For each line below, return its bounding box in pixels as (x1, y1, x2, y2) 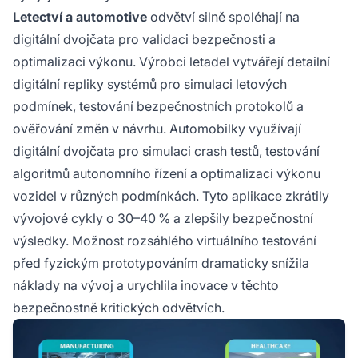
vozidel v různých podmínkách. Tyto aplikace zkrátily (13, 188, 329, 205)
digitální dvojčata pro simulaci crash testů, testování (13, 143, 320, 160)
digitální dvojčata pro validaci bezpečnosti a (13, 31, 276, 48)
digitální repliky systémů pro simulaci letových (13, 76, 287, 93)
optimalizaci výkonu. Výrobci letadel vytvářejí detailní (13, 54, 330, 70)
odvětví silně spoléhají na (147, 9, 300, 26)
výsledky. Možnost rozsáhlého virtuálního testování (13, 233, 316, 249)
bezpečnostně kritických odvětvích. (13, 300, 225, 316)
